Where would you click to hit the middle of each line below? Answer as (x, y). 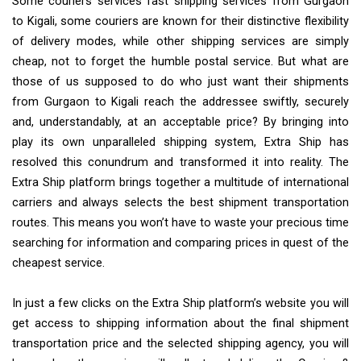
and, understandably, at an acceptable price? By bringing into (180, 122)
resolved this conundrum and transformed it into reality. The (180, 162)
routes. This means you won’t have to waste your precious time (180, 222)
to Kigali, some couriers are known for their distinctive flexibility (180, 21)
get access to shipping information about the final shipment (180, 323)
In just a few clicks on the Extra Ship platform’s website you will (180, 303)
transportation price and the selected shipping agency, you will (180, 343)
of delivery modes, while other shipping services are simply (180, 41)
